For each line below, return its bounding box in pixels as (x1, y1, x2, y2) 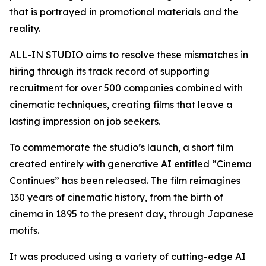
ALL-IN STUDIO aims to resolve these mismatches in (9, 49, 248, 61)
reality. (9, 23, 40, 35)
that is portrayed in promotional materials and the (9, 6, 239, 18)
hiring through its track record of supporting (9, 65, 210, 78)
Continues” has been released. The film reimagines (9, 175, 240, 187)
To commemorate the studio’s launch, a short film (9, 141, 233, 154)
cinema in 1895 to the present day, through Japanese (9, 208, 254, 220)
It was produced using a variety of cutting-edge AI (9, 251, 246, 263)
